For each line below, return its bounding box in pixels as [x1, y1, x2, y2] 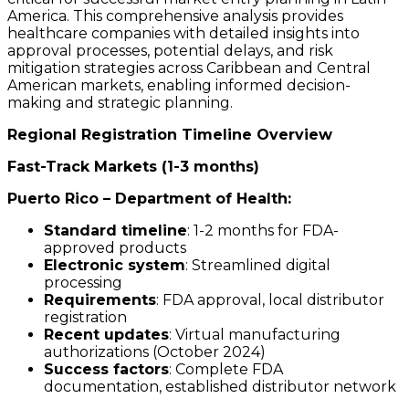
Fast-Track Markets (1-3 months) [7, 158, 259, 176]
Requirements [44, 291, 156, 309]
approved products [44, 239, 186, 257]
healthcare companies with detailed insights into [7, 25, 360, 43]
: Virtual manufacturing [169, 326, 341, 344]
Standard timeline [44, 222, 187, 240]
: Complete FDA [169, 361, 283, 379]
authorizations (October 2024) [44, 343, 266, 362]
